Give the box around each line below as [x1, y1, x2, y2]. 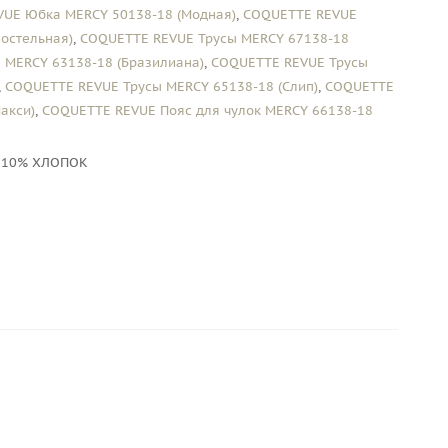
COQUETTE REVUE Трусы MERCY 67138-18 [80, 30, 349, 47]
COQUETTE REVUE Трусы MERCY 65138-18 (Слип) [5, 78, 318, 95]
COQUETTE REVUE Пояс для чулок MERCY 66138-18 [42, 102, 373, 119]
